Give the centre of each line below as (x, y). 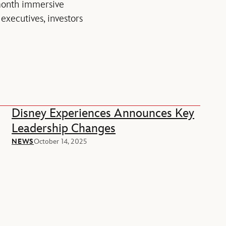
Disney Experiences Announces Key (103, 114)
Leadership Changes (64, 129)
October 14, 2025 (61, 142)
